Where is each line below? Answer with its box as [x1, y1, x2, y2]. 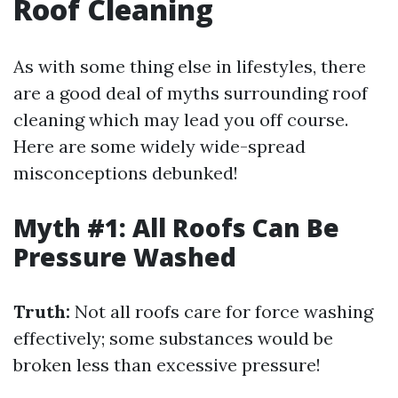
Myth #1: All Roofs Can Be [13, 211, 339, 244]
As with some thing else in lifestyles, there [13, 55, 366, 77]
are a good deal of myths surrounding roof [13, 82, 368, 104]
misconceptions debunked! [13, 162, 238, 184]
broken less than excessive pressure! [13, 354, 321, 376]
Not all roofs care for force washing [70, 300, 373, 322]
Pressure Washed [13, 240, 236, 274]
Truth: [13, 300, 70, 322]
